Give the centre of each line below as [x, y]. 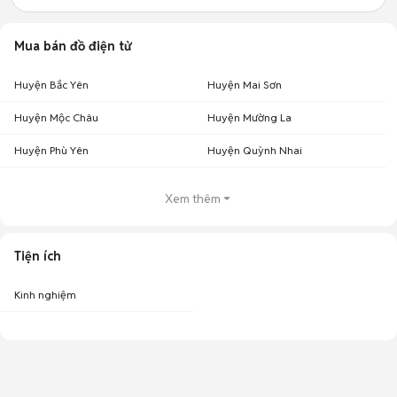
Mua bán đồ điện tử [73, 46]
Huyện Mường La [249, 117]
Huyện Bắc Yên [51, 85]
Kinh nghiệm [45, 295]
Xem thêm [192, 198]
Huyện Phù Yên [51, 150]
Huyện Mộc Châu [56, 117]
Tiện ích [38, 256]
